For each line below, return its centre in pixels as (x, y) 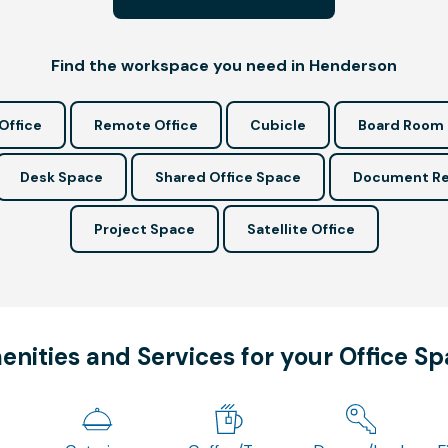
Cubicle (278, 124)
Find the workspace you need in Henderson (224, 65)
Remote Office (146, 124)
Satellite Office (300, 228)
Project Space (144, 228)
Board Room (401, 124)
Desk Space (61, 176)
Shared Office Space (228, 176)
